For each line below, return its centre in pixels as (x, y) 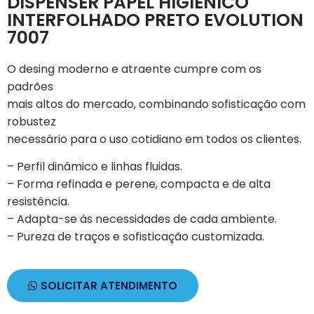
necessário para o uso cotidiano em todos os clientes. (154, 139)
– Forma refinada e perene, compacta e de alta (139, 184)
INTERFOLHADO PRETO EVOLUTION (155, 20)
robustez (32, 121)
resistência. (38, 201)
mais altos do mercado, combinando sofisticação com (156, 104)
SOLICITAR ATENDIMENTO (109, 286)
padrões (30, 86)
